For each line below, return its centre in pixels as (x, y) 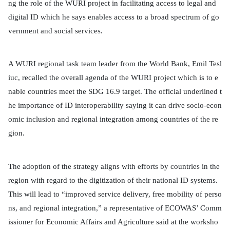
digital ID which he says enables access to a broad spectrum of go (114, 17)
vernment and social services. (55, 31)
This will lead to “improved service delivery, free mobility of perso (115, 194)
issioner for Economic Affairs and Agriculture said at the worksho (113, 222)
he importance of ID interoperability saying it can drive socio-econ (115, 106)
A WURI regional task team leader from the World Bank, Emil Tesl (115, 64)
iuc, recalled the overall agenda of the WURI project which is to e (113, 78)
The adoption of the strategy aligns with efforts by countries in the (114, 166)
